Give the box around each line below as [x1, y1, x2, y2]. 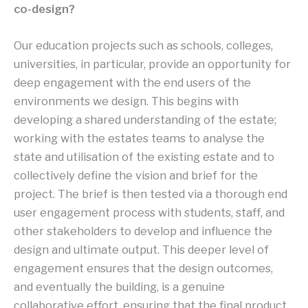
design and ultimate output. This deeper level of [14, 243, 269, 257]
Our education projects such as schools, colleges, [14, 38, 273, 53]
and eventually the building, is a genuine [14, 280, 225, 294]
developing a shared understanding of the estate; [14, 113, 276, 127]
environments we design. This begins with [14, 94, 239, 109]
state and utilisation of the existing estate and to [14, 150, 274, 164]
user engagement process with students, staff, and [14, 206, 285, 220]
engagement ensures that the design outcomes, [14, 261, 273, 276]
